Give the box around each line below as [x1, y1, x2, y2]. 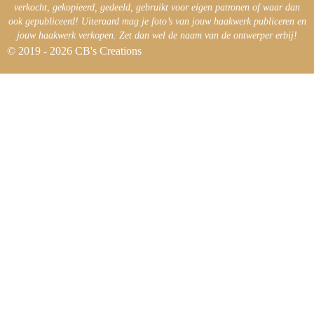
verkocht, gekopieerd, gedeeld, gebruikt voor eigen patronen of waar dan [14, 2, 300, 13]
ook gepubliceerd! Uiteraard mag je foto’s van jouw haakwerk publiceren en [8, 16, 306, 27]
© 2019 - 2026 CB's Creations [7, 44, 142, 58]
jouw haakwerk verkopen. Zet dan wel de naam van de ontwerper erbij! [17, 30, 297, 41]
